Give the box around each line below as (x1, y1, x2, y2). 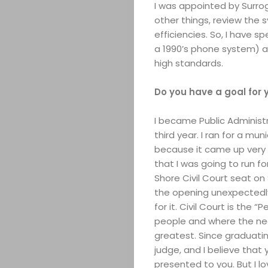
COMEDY (158, 154, 252, 178)
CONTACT (158, 217, 264, 240)
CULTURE (158, 185, 260, 209)
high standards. (154, 57, 226, 70)
